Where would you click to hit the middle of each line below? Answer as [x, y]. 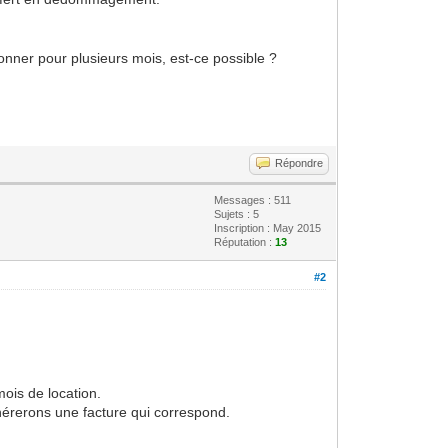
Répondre [299, 163]
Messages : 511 [253, 200]
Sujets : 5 [237, 214]
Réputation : [245, 242]
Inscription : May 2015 [268, 228]
